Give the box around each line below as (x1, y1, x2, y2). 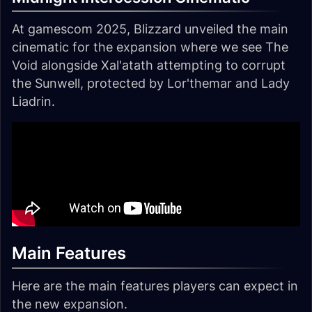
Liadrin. (12, 93, 55, 109)
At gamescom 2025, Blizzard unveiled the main (12, 21, 288, 36)
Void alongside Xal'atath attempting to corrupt (12, 57, 286, 72)
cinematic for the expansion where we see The (12, 39, 288, 54)
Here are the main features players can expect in (12, 278, 298, 293)
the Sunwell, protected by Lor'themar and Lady (12, 75, 290, 91)
